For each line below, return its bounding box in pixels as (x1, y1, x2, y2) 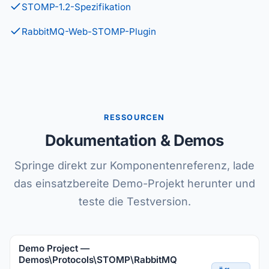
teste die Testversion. (78, 195, 191, 208)
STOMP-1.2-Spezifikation (22, 1, 131, 13)
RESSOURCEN (104, 113, 165, 122)
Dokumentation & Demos (45, 131, 224, 150)
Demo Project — (19, 243, 89, 254)
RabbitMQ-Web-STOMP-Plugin (22, 26, 156, 37)
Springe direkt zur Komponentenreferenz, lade (14, 159, 255, 172)
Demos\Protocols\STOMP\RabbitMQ (19, 254, 177, 265)
